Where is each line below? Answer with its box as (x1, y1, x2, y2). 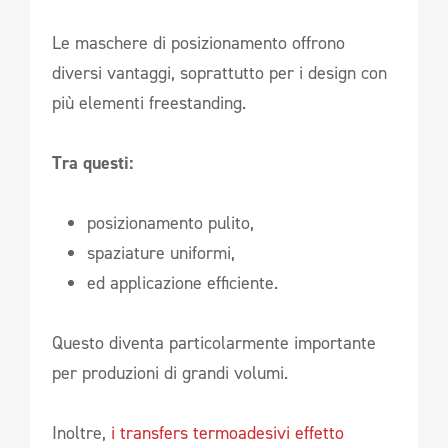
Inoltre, (52, 420, 106, 445)
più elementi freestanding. (52, 90, 246, 115)
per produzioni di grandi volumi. (52, 360, 288, 385)
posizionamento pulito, (87, 210, 254, 235)
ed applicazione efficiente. (87, 270, 278, 295)
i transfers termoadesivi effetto (106, 420, 344, 445)
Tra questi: (52, 150, 133, 175)
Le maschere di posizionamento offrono (52, 30, 345, 55)
